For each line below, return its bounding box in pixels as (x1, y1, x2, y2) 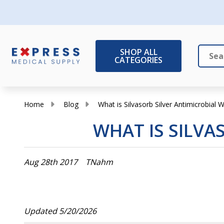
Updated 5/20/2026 (24, 205, 96, 216)
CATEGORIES (114, 54, 162, 65)
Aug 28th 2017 (24, 156, 77, 167)
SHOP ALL (119, 46, 157, 57)
